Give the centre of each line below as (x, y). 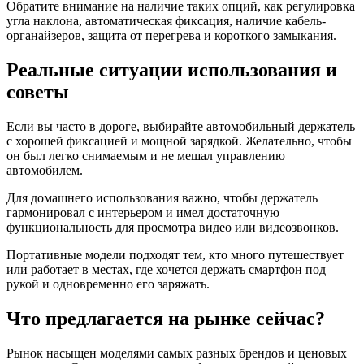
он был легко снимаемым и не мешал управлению (146, 155)
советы (38, 91)
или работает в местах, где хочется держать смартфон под (166, 269)
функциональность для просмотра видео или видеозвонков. (173, 227)
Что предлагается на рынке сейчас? (166, 318)
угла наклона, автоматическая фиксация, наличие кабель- (166, 21)
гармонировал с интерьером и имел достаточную (143, 212)
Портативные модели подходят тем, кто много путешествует (175, 254)
